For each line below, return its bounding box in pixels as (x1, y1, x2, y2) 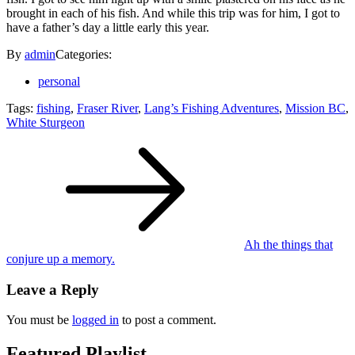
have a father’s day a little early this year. (6, 20, 209, 34)
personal (38, 74, 80, 88)
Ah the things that (244, 237, 333, 251)
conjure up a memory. (6, 251, 115, 265)
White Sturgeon (6, 115, 85, 129)
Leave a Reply (6, 281, 99, 298)
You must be (6, 313, 72, 327)
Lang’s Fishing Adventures (144, 101, 279, 115)
